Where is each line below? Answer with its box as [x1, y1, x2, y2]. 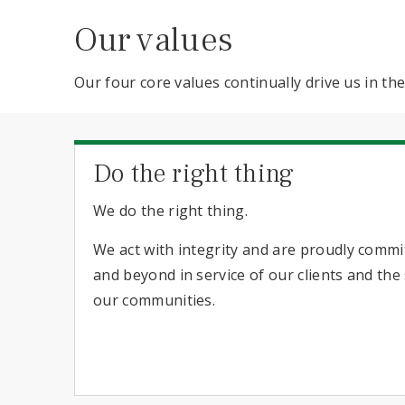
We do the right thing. [93, 201, 249, 221]
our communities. [93, 290, 216, 310]
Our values [74, 18, 234, 62]
